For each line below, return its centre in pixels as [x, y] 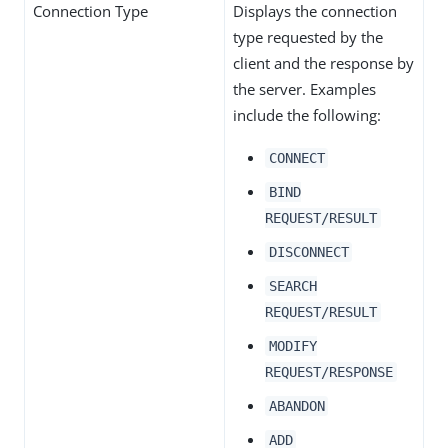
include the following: [307, 115]
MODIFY [292, 346]
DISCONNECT [308, 252]
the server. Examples [304, 89]
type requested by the [308, 37]
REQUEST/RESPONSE [329, 372]
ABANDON [296, 406]
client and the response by [323, 63]
